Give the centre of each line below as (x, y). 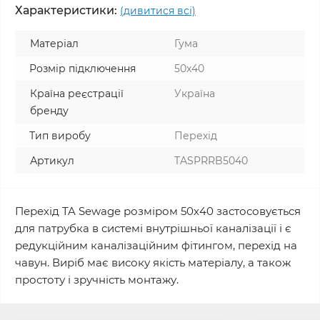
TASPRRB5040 (211, 161)
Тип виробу (60, 136)
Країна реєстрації (77, 94)
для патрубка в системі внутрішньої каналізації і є (153, 228)
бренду (49, 111)
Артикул (52, 161)
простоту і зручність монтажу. (97, 280)
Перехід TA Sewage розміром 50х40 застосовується (158, 211)
